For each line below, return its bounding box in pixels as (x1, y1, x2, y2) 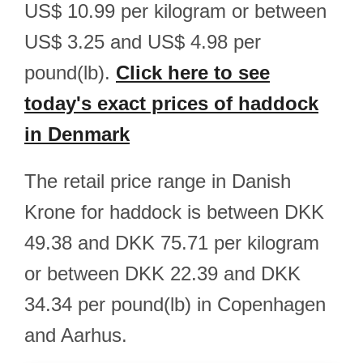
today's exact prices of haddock (24, 92, 318, 114)
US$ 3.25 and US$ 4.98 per (24, 31, 261, 53)
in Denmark (24, 123, 130, 145)
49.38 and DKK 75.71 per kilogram (24, 232, 319, 254)
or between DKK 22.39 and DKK (24, 263, 301, 284)
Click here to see (116, 62, 270, 83)
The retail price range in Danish (24, 170, 291, 192)
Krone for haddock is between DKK (24, 201, 324, 223)
